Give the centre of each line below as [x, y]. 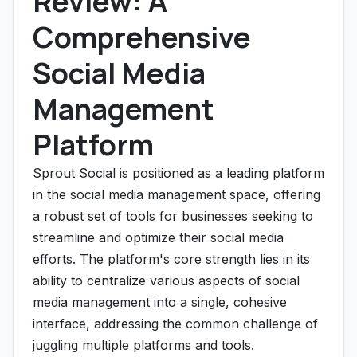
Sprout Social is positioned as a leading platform [178, 173]
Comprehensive [142, 37]
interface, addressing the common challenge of [175, 324]
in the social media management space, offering [177, 194]
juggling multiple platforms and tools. [143, 345]
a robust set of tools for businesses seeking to [173, 216]
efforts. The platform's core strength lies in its [171, 259]
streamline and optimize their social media [158, 237]
